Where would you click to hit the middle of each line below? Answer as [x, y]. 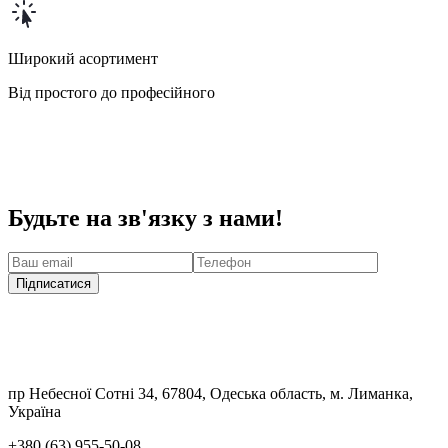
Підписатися [53, 284]
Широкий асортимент [83, 59]
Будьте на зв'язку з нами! [145, 218]
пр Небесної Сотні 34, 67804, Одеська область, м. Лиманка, [210, 394]
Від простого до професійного [111, 93]
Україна [34, 412]
